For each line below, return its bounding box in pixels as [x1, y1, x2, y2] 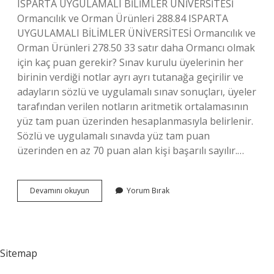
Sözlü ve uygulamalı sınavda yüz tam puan [17, 129, 210, 143]
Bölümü [89, 196, 116, 206]
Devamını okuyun [30, 185, 89, 196]
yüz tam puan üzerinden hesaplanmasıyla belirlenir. [17, 114, 253, 128]
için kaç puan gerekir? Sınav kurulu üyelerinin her [17, 56, 243, 69]
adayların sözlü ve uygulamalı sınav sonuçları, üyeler [17, 85, 256, 98]
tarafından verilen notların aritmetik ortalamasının [17, 100, 248, 113]
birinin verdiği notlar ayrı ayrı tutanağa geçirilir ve [17, 70, 243, 84]
